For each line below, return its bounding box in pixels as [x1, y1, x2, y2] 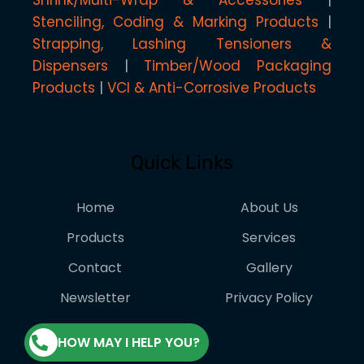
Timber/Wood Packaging [144, 56, 331, 76]
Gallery [245, 258, 292, 278]
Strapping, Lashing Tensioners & [32, 34, 331, 54]
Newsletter [59, 288, 131, 308]
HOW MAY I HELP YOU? [58, 332, 200, 352]
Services [242, 228, 296, 248]
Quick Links [131, 151, 233, 175]
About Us [240, 198, 298, 218]
